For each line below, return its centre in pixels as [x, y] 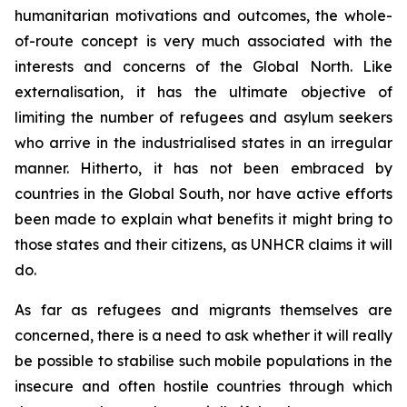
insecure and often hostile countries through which [203, 386]
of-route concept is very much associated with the [203, 41]
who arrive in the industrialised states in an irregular [203, 143]
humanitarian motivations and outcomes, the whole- [203, 15]
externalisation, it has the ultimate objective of [203, 92]
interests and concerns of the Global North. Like [203, 66]
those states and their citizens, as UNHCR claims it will [203, 244]
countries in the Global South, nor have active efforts [203, 194]
